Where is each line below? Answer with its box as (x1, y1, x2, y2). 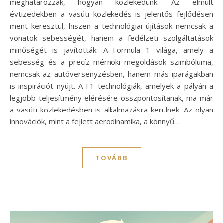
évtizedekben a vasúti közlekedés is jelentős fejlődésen (10, 9, 213, 19)
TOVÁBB (95, 153, 128, 163)
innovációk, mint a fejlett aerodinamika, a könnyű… (10, 116, 180, 127)
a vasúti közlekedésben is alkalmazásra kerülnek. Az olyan (10, 105, 213, 115)
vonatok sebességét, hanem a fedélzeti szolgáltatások (10, 33, 213, 43)
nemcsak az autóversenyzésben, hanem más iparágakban (10, 69, 213, 79)
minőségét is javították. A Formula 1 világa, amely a (10, 45, 213, 55)
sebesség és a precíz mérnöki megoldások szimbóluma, (10, 57, 213, 67)
